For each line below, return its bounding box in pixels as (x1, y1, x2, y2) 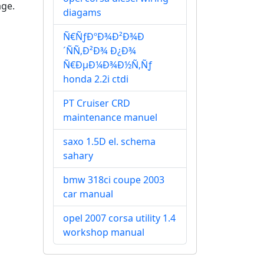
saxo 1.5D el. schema (63, 135, 156, 148)
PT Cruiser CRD (63, 97, 130, 110)
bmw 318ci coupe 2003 (63, 173, 164, 186)
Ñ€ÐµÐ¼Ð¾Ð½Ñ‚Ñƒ (63, 58, 152, 71)
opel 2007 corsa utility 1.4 (63, 212, 176, 225)
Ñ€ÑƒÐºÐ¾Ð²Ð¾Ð (63, 30, 144, 43)
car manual (63, 187, 113, 200)
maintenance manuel (63, 111, 157, 124)
